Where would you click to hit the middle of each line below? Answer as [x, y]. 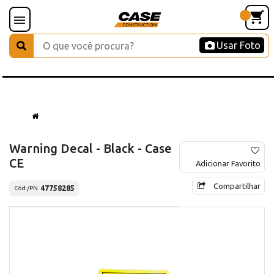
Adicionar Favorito [228, 163]
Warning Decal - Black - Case [91, 148]
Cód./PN [26, 188]
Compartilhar [237, 186]
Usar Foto [239, 45]
